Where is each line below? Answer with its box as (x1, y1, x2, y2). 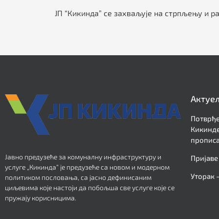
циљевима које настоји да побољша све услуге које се (5, 183, 175, 192)
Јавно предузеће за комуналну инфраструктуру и (5, 152, 161, 161)
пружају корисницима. (5, 193, 76, 202)
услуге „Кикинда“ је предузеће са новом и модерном (5, 162, 170, 171)
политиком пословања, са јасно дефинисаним (5, 173, 152, 181)
